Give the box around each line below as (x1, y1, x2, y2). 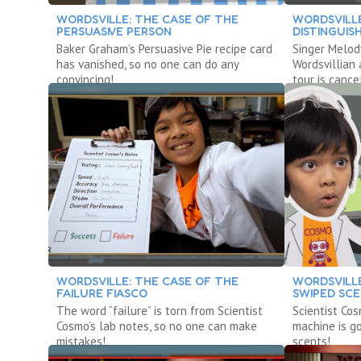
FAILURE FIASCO (56, 285, 147, 300)
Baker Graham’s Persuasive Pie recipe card (56, 40, 272, 56)
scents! (293, 333, 331, 349)
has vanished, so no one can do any (56, 56, 239, 72)
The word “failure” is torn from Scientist (56, 302, 263, 318)
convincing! (56, 71, 114, 87)
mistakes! (56, 333, 106, 349)
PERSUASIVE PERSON (56, 23, 172, 38)
